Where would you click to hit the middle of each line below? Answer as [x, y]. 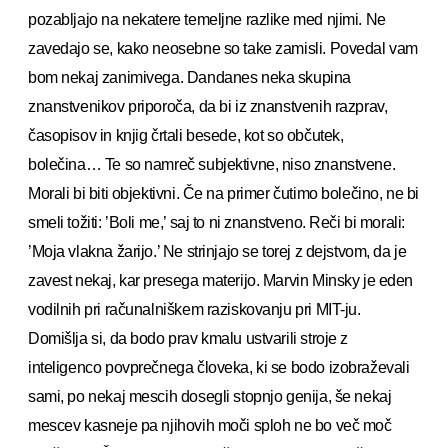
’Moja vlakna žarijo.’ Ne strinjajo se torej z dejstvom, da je [217, 251]
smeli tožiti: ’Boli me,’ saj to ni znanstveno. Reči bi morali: [216, 222]
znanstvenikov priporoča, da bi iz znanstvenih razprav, [208, 106]
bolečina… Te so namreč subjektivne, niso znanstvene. [212, 164]
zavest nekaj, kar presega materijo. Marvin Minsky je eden [221, 280]
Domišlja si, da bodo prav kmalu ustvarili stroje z [188, 338]
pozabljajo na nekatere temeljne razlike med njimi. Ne [207, 19]
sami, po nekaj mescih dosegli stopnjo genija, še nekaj [210, 396]
